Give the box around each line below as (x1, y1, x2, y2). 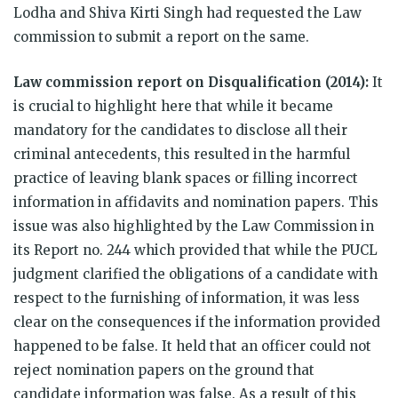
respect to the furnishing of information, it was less (13, 289, 360, 306)
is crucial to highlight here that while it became (13, 97, 333, 115)
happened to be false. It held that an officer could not (13, 337, 371, 354)
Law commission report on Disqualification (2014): (13, 73, 369, 91)
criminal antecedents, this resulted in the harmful (13, 145, 350, 163)
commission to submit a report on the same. (13, 28, 313, 45)
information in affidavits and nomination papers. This (13, 193, 378, 211)
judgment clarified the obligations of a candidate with (13, 265, 378, 283)
